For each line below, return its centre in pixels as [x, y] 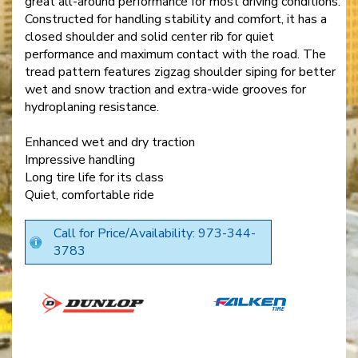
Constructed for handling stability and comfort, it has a [176, 19]
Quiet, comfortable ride [89, 195]
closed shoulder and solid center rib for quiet [149, 36]
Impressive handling [80, 159]
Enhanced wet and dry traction [110, 142]
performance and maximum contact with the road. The [175, 54]
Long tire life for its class [94, 177]
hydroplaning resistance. [92, 107]
